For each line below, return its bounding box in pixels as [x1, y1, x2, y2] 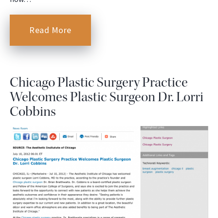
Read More [29, 24, 72, 36]
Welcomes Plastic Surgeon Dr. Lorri [10, 88, 203, 106]
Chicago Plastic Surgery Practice [10, 73, 188, 91]
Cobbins [10, 103, 56, 121]
